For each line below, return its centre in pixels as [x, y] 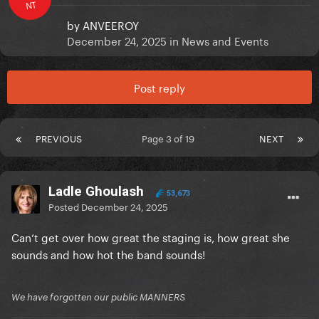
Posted [65, 206]
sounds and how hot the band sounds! [108, 254]
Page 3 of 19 [171, 138]
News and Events [225, 40]
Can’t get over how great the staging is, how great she [151, 237]
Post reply [159, 87]
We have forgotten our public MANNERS [98, 297]
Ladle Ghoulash [96, 192]
